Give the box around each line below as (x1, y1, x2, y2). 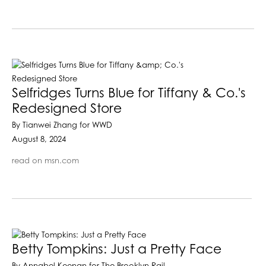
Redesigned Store (12, 102, 122, 116)
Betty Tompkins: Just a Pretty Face (12, 242, 221, 257)
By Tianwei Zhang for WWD (12, 121, 112, 129)
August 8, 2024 (12, 135, 66, 144)
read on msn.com (12, 157, 79, 165)
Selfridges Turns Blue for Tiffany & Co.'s (12, 86, 246, 101)
